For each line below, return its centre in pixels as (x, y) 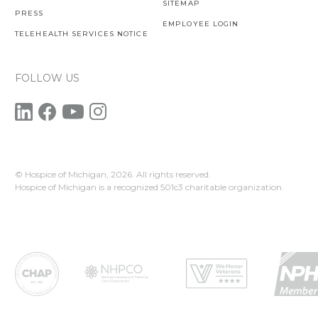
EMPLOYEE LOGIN (201, 23)
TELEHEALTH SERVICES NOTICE (82, 33)
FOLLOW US (47, 78)
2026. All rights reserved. (161, 174)
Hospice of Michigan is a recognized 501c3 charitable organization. (149, 187)
